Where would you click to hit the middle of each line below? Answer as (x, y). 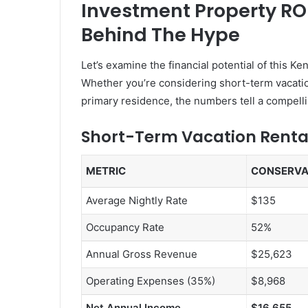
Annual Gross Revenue (142, 254)
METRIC (106, 171)
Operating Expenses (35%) (151, 281)
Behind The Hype (161, 35)
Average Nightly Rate (137, 201)
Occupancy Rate (125, 228)
